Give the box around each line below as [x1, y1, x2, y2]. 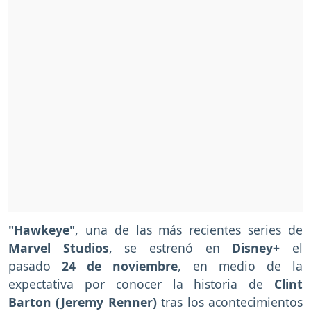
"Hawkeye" [8, 221, 75, 239]
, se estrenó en [108, 239, 233, 257]
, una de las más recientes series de [75, 221, 303, 239]
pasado [8, 258, 62, 275]
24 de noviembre [62, 258, 178, 275]
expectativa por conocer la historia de [8, 276, 274, 293]
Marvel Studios [8, 239, 109, 257]
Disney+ [232, 239, 280, 257]
